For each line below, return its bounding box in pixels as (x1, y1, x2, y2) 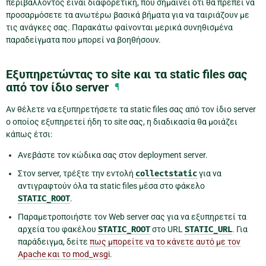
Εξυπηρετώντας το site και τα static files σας (6, 67, 247, 82)
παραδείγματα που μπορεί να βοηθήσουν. (6, 35, 161, 45)
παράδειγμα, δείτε (18, 237, 90, 247)
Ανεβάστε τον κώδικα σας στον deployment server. (18, 150, 208, 160)
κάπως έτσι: (6, 129, 52, 140)
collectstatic (135, 169, 197, 179)
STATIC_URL (185, 224, 232, 235)
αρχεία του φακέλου (18, 224, 98, 235)
